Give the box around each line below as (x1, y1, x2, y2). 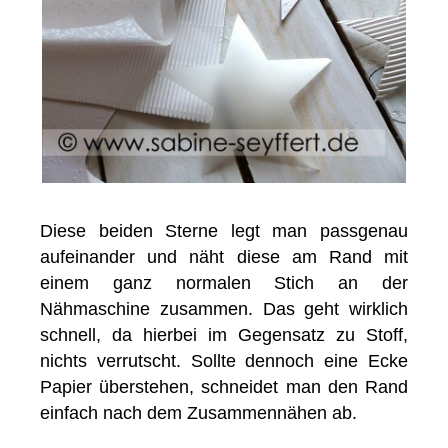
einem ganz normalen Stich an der (40, 272, 408, 293)
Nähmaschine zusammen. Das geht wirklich (40, 298, 408, 319)
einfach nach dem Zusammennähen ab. (40, 402, 358, 423)
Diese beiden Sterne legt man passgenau (40, 220, 408, 241)
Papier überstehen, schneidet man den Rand (40, 376, 408, 397)
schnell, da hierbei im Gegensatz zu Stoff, (40, 324, 408, 345)
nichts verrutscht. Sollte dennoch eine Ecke (40, 350, 408, 371)
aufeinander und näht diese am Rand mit (40, 246, 408, 267)
